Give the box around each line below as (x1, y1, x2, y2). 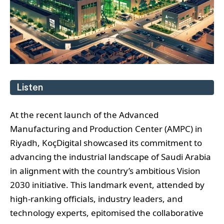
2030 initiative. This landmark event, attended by (10, 178, 204, 190)
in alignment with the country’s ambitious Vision (10, 164, 200, 176)
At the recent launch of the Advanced (10, 108, 158, 120)
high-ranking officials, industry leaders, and (10, 192, 182, 204)
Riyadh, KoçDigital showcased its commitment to (10, 136, 202, 148)
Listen (16, 82, 43, 93)
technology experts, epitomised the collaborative (10, 206, 203, 218)
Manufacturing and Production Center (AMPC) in (10, 122, 202, 134)
